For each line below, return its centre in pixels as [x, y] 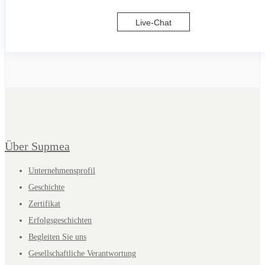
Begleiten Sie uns [57, 237]
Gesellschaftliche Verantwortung [82, 253]
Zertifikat [44, 203]
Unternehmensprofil [62, 170]
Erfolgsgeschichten [60, 220]
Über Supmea [37, 146]
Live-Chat [153, 23]
